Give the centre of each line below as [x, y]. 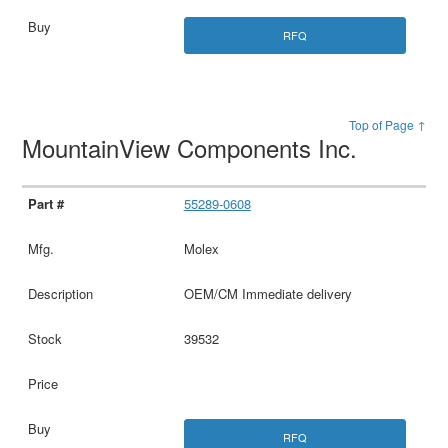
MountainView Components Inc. [193, 148]
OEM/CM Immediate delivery [267, 294]
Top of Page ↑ [387, 125]
